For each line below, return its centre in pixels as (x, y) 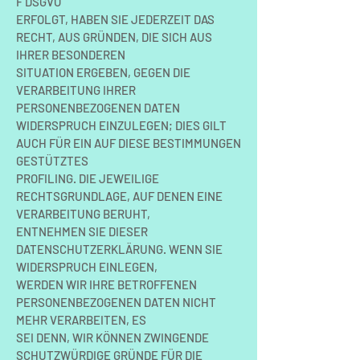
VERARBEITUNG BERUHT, (83, 214)
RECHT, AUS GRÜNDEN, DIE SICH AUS (114, 37)
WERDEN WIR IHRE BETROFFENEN (106, 284)
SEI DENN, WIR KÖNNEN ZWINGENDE (112, 337)
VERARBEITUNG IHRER (76, 90)
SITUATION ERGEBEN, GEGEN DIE (103, 72)
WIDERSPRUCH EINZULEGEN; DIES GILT (121, 125)
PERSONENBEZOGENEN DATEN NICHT (116, 302)
